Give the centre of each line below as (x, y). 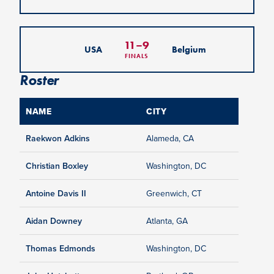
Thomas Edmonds (61, 249)
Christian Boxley (57, 166)
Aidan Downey (54, 221)
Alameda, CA (170, 139)
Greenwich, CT (174, 194)
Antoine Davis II (56, 194)
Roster (39, 80)
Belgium (189, 49)
